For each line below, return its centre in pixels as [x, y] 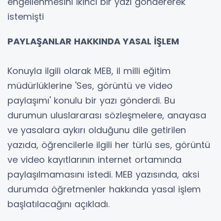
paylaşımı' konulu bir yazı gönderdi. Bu [91, 100]
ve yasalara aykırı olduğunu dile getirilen [97, 130]
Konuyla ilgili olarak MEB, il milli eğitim [89, 71]
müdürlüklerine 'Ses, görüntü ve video [90, 85]
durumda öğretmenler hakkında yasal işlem [104, 189]
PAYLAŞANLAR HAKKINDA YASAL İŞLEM [93, 41]
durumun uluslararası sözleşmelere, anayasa [107, 115]
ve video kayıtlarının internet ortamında [94, 159]
